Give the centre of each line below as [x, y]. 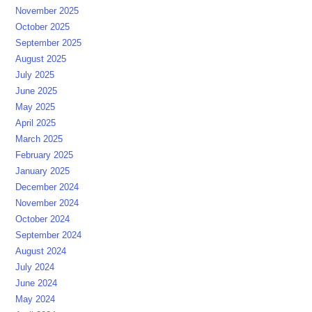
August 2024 [41, 251]
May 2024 [36, 299]
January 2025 [43, 171]
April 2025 [36, 123]
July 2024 [35, 267]
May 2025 [36, 107]
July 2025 [35, 75]
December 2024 [47, 187]
